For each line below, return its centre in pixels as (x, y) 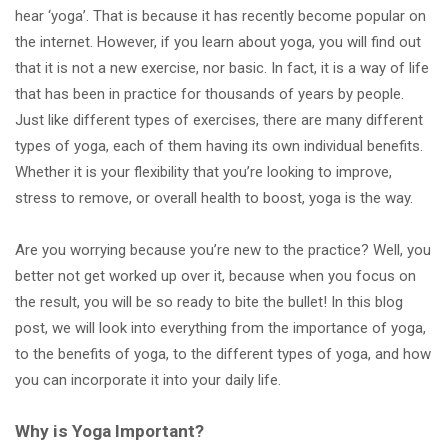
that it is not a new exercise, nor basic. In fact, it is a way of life (222, 68)
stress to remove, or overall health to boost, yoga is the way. (214, 198)
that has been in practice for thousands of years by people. (209, 94)
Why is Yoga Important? (109, 431)
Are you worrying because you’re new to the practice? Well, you (223, 250)
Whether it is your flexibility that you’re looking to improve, (203, 172)
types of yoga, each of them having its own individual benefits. (219, 146)
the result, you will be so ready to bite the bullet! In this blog (209, 302)
